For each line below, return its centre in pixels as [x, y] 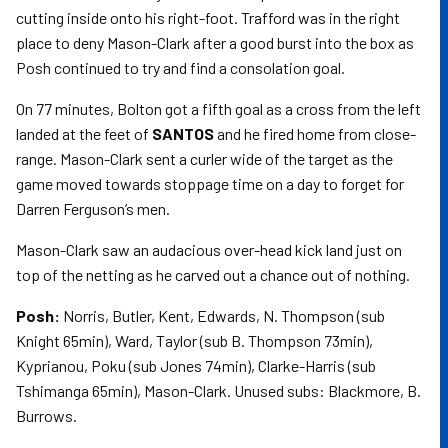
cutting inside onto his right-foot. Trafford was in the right [208, 17]
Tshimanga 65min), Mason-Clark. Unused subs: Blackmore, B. [218, 390]
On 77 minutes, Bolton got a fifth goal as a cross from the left [218, 108]
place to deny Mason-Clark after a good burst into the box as [215, 42]
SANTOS [183, 133]
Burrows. [46, 415]
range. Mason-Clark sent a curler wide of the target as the [204, 158]
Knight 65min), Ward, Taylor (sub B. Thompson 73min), [194, 340]
